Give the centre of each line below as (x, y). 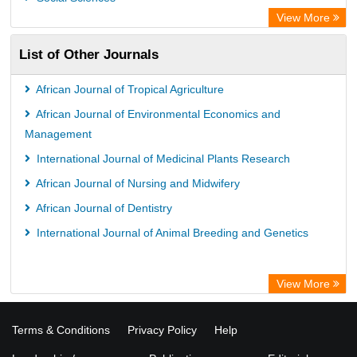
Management (58, 134)
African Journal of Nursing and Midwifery (137, 183)
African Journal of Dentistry (103, 208)
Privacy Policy (162, 330)
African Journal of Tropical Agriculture (129, 89)
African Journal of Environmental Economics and (157, 114)
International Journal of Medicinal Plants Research (162, 159)
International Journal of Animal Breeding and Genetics (171, 233)
